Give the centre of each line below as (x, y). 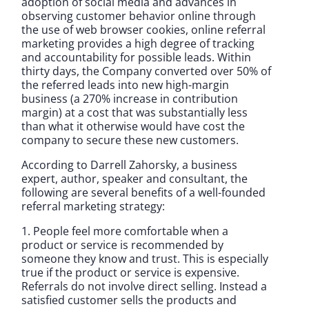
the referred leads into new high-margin (125, 84)
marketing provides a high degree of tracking (138, 43)
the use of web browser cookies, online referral (143, 29)
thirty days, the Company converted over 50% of (146, 71)
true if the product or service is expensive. (130, 272)
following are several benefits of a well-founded (143, 192)
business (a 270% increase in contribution (130, 98)
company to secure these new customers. (130, 140)
